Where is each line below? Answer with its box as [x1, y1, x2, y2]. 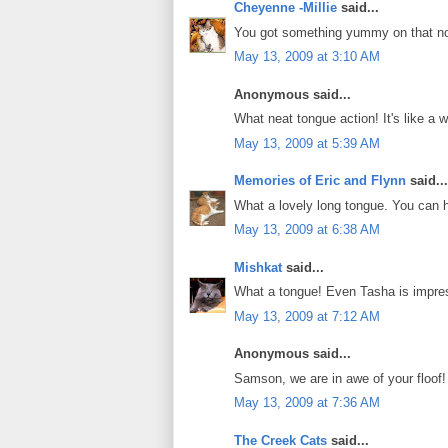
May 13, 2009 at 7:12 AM [234, 308, 380, 324]
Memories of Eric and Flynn [234, 173, 406, 189]
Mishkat [234, 259, 282, 275]
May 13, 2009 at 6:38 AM [234, 222, 380, 238]
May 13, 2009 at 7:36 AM [234, 395, 380, 411]
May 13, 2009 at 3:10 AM [234, 49, 380, 65]
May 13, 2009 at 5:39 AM [234, 135, 380, 151]
